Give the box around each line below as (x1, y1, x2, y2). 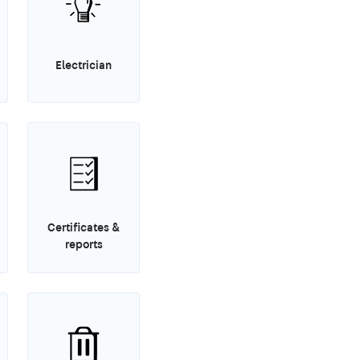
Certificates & (47, 219, 120, 235)
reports (64, 236, 103, 252)
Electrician (55, 58, 112, 73)
